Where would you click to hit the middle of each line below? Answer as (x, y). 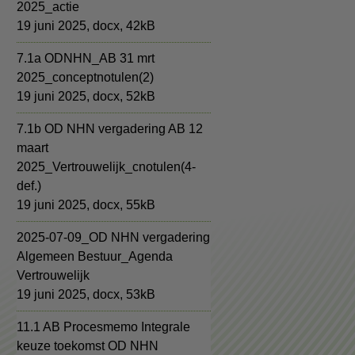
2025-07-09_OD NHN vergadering (113, 237)
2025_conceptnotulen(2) (85, 77)
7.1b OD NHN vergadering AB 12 (110, 129)
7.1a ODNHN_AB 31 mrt (86, 58)
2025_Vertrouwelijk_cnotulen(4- (106, 167)
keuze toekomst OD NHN (88, 346)
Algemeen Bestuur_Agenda (95, 256)
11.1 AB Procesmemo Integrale (103, 327)
